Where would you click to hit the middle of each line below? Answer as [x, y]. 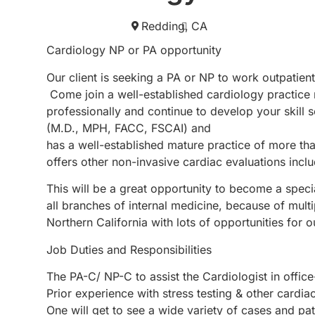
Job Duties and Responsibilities [129, 249]
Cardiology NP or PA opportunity [136, 50]
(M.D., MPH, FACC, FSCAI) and [129, 128]
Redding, [165, 26]
